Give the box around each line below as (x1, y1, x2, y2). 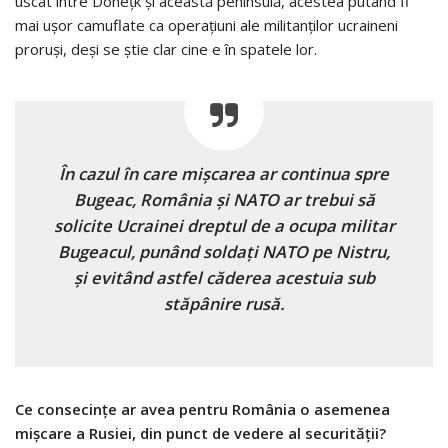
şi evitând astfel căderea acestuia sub (73, 266, 375, 290)
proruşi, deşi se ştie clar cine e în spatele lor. (15, 39, 317, 60)
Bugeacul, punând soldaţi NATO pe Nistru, (58, 240, 390, 264)
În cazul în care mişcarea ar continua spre (59, 162, 389, 186)
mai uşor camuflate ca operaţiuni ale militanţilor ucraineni (15, 15, 398, 36)
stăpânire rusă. (163, 292, 285, 316)
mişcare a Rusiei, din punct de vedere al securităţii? (15, 423, 386, 444)
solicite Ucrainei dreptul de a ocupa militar (53, 214, 395, 238)
